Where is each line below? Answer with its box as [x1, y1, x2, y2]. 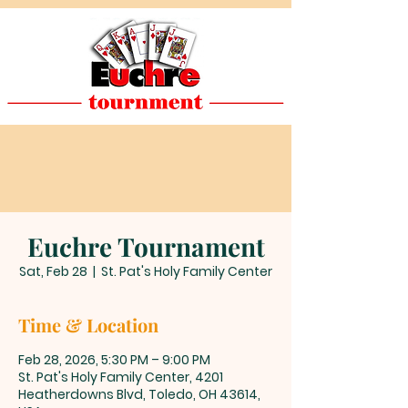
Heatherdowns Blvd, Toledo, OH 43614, [18, 384, 260, 403]
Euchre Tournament [26, 229, 265, 263]
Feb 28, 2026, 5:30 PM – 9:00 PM [18, 350, 210, 369]
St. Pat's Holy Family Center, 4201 [18, 367, 223, 386]
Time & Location [18, 311, 158, 337]
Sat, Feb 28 [19, 261, 87, 280]
